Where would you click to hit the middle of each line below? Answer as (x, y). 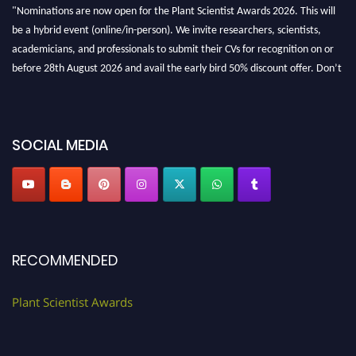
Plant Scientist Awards (72, 302)
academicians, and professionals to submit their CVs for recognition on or (173, 37)
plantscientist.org (56, 95)
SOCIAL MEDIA (60, 145)
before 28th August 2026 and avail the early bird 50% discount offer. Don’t (177, 56)
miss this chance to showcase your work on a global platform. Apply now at (178, 75)
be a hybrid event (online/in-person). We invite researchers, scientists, (166, 18)
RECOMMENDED (65, 261)
